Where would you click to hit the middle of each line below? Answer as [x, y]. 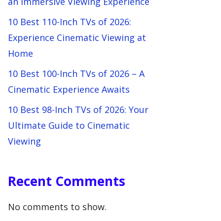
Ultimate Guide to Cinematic [69, 125]
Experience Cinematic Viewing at [77, 37]
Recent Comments [67, 181]
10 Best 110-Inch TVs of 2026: [70, 22]
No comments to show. [57, 207]
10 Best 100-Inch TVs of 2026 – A [76, 74]
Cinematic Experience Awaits [69, 89]
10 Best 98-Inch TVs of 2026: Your [78, 110]
